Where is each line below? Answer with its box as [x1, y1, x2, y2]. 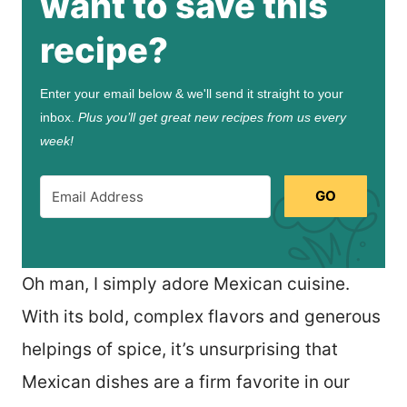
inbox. [40, 109, 78, 124]
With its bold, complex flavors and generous [22, 305, 381, 327]
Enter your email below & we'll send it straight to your [40, 85, 343, 101]
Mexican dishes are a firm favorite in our [22, 371, 350, 392]
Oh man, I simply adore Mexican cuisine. [22, 273, 350, 294]
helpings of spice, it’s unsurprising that [22, 338, 338, 360]
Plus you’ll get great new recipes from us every [78, 109, 346, 124]
